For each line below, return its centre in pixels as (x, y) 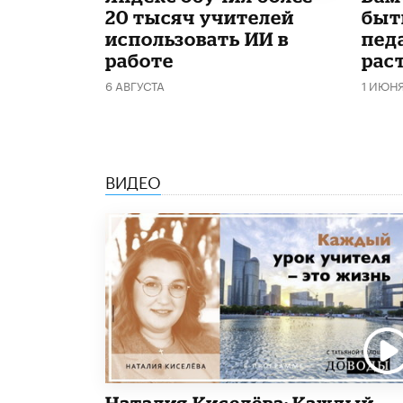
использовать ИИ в (197, 38)
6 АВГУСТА (135, 84)
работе (139, 60)
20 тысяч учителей (200, 17)
